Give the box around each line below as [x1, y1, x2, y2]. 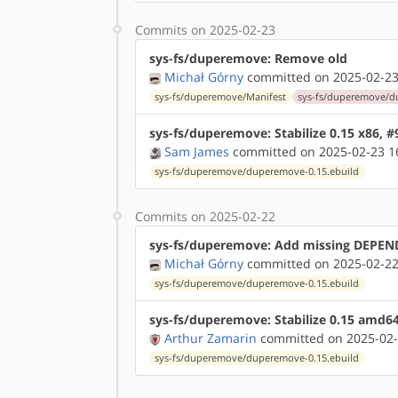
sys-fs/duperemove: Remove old [149, 50, 347, 67]
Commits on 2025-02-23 [135, 21, 275, 38]
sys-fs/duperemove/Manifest [155, 91, 287, 103]
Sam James [164, 143, 229, 160]
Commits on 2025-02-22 [135, 208, 275, 225]
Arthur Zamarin [164, 330, 257, 346]
